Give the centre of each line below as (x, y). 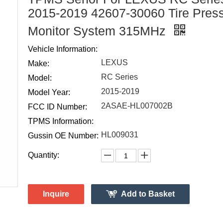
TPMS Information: (61, 121)
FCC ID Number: (57, 107)
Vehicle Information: (63, 49)
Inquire (56, 194)
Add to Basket (148, 194)
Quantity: (44, 155)
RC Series (119, 77)
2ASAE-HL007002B (137, 106)
